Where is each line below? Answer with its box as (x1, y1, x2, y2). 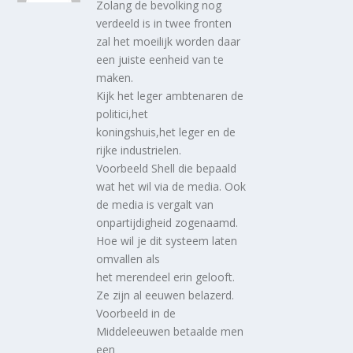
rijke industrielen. (96, 142, 182, 158)
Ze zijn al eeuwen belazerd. (96, 287, 235, 303)
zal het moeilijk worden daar (96, 33, 241, 49)
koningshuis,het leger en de (96, 124, 236, 139)
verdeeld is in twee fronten (96, 15, 232, 31)
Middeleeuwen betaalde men (96, 323, 244, 339)
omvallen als (96, 251, 161, 266)
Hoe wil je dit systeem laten (96, 232, 238, 248)
